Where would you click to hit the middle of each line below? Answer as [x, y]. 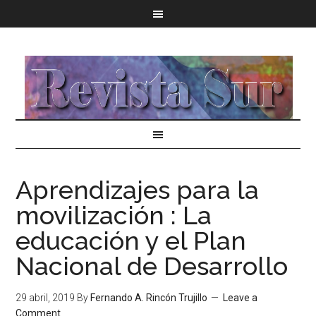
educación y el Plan [131, 241]
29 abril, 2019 [45, 298]
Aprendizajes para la [138, 190]
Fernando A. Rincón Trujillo [149, 298]
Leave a [241, 298]
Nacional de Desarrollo [152, 266]
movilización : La [114, 215]
